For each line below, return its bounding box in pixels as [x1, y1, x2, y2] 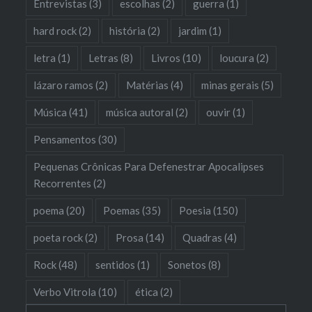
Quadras [182, 231, 223, 244]
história [109, 24, 146, 37]
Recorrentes [33, 176, 92, 189]
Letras [88, 51, 119, 64]
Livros [151, 51, 181, 64]
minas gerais [201, 78, 260, 91]
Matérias [126, 78, 169, 91]
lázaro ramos [33, 78, 94, 91]
